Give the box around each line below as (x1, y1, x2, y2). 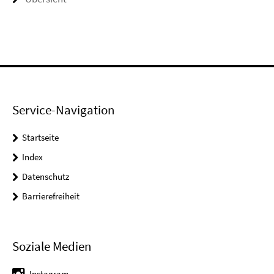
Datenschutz (22, 171, 69, 183)
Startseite (22, 131, 59, 144)
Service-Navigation (12, 102, 114, 119)
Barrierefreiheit (22, 190, 80, 202)
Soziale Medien (12, 238, 91, 255)
